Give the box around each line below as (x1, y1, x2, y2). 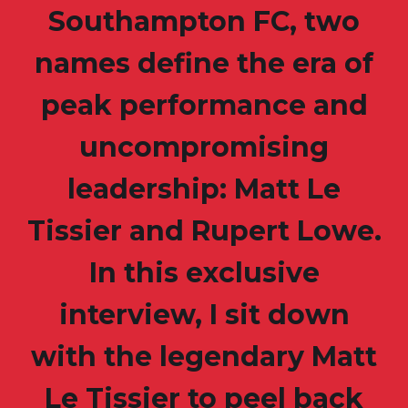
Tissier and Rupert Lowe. (26, 214, 382, 249)
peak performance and (40, 88, 368, 123)
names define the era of (35, 46, 373, 81)
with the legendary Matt (31, 340, 377, 374)
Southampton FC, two (48, 5, 360, 39)
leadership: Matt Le (67, 172, 341, 207)
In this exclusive (88, 256, 320, 291)
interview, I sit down (58, 298, 350, 332)
